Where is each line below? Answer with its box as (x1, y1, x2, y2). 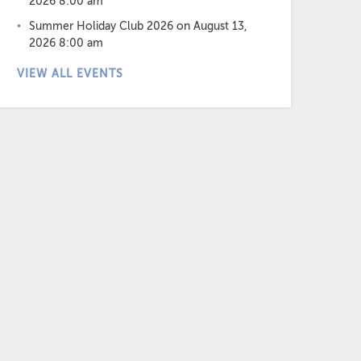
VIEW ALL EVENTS (17, 68, 123, 80)
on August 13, (173, 20, 247, 32)
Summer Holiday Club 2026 (29, 20, 173, 32)
